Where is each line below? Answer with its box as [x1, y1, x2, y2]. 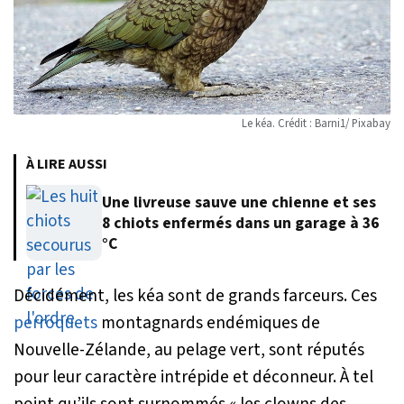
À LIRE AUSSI [26, 154, 107, 175]
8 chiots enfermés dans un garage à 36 [102, 211, 379, 234]
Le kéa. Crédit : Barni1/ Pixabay [242, 115, 390, 133]
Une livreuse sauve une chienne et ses [102, 190, 376, 214]
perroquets [14, 310, 97, 336]
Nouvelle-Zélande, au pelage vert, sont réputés [14, 337, 364, 363]
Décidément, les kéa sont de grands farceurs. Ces [14, 283, 377, 309]
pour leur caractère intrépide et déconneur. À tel [14, 364, 373, 390]
